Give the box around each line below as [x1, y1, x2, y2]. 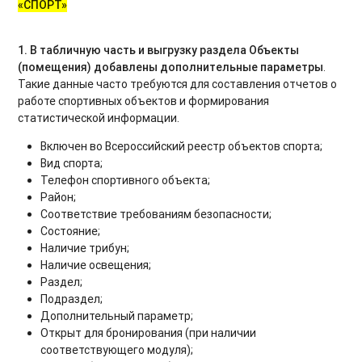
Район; [40, 189, 77, 204]
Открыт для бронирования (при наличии [40, 325, 257, 340]
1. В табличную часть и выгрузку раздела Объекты [18, 42, 300, 57]
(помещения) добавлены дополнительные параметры [18, 59, 324, 74]
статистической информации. [18, 110, 180, 125]
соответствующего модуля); [40, 342, 194, 357]
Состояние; [40, 223, 101, 238]
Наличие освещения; [40, 257, 152, 272]
